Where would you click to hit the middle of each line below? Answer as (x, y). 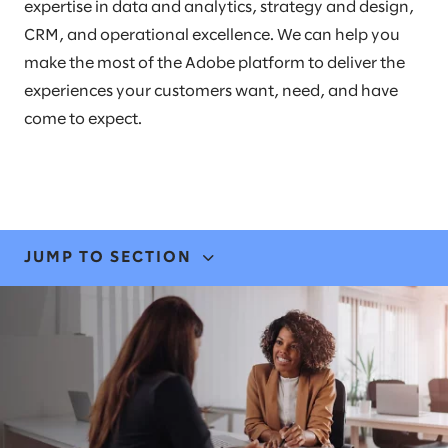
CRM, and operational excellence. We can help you (212, 36)
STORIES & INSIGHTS (122, 370)
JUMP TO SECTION (108, 258)
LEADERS (67, 418)
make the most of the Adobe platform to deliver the (214, 64)
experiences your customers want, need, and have (211, 92)
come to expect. (83, 120)
